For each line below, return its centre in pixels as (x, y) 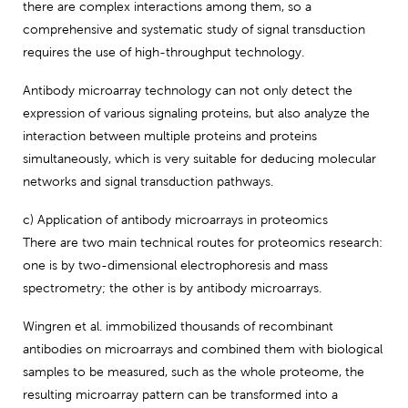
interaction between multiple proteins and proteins (170, 136)
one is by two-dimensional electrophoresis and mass (175, 265)
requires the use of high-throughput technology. (163, 52)
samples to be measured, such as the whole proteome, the (194, 372)
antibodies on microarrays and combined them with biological (203, 349)
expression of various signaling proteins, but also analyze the (196, 113)
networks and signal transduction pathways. (148, 182)
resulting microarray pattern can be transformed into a (180, 395)
